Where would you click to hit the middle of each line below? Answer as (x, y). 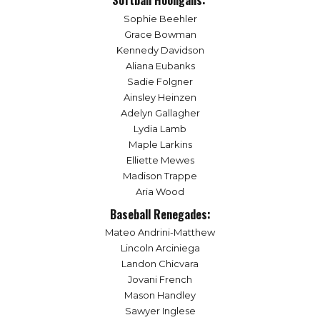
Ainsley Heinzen (160, 97)
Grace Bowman (160, 34)
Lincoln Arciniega (160, 248)
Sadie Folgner (160, 81)
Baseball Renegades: (160, 214)
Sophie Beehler (160, 18)
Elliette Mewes (160, 160)
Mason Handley (160, 295)
